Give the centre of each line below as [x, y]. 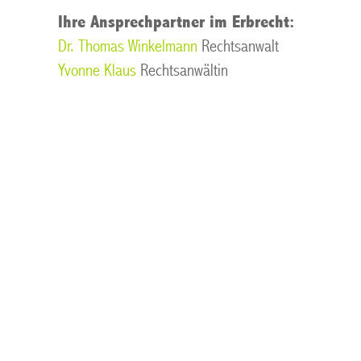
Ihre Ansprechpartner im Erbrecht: [176, 22]
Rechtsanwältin [182, 71]
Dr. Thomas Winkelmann [128, 46]
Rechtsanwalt [238, 46]
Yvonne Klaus [97, 71]
